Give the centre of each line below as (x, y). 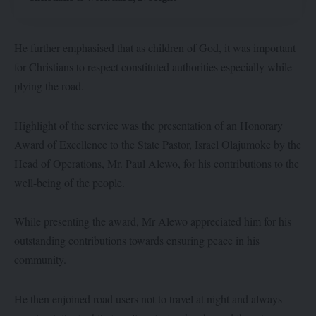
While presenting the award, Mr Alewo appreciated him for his (153, 221)
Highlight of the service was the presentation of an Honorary (148, 125)
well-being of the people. (69, 182)
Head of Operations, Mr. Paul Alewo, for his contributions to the (157, 163)
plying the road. (49, 86)
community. (40, 260)
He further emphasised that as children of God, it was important (155, 48)
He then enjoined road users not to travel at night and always (148, 298)
